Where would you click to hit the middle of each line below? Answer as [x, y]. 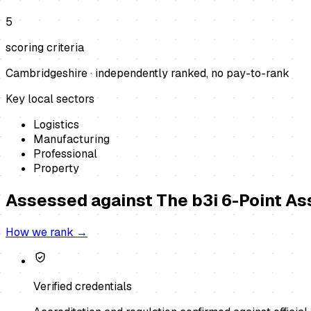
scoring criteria [45, 47]
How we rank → [47, 232]
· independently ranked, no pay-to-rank [188, 73]
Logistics [56, 124]
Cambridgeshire [47, 73]
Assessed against [81, 200]
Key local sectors [50, 99]
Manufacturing [72, 139]
